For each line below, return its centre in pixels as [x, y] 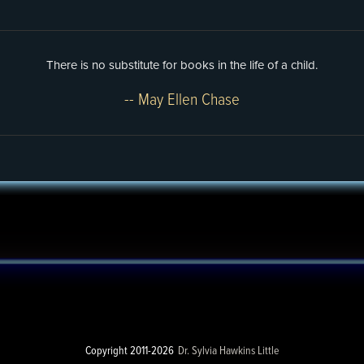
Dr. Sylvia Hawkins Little [228, 351]
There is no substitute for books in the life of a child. [182, 65]
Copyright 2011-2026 [129, 351]
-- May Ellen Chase [182, 100]
